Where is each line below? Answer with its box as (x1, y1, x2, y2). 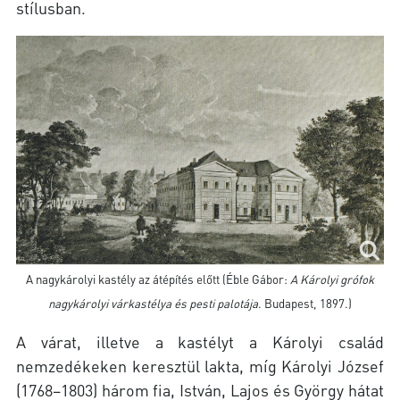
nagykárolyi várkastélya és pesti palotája (48, 296, 258, 312)
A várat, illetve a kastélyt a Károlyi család (16, 331, 384, 353)
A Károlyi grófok (290, 271, 374, 287)
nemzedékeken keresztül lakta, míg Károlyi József (16, 355, 384, 377)
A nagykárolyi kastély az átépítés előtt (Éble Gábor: (26, 271, 290, 287)
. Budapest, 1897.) (258, 296, 352, 312)
